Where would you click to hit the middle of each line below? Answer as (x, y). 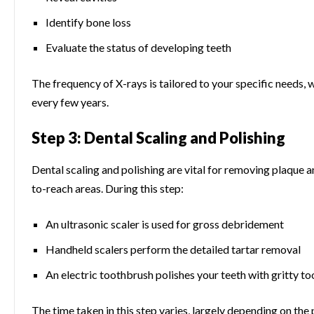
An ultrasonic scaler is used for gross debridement (165, 224)
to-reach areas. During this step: (108, 189)
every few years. (70, 102)
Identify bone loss (88, 22)
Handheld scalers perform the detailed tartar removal (173, 250)
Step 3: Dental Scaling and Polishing (158, 137)
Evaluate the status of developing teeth (138, 48)
